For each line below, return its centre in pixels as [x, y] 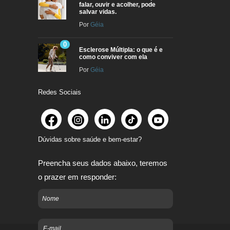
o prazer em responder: [77, 177]
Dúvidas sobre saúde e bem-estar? [90, 139]
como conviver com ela [113, 57]
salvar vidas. [98, 12]
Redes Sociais [60, 92]
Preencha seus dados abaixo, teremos [103, 163]
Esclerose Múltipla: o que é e [121, 50]
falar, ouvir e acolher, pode [117, 5]
